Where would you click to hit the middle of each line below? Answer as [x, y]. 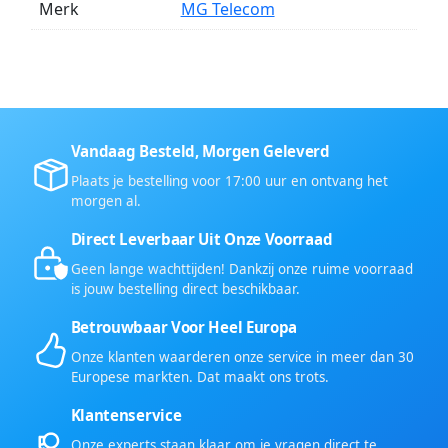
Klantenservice [126, 414]
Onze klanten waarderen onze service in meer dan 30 [242, 356]
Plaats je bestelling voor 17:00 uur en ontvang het [229, 180]
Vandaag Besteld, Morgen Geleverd [200, 150]
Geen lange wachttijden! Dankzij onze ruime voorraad [241, 268]
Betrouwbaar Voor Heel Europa [184, 326]
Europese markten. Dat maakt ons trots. [199, 376]
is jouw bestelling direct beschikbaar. [185, 288]
